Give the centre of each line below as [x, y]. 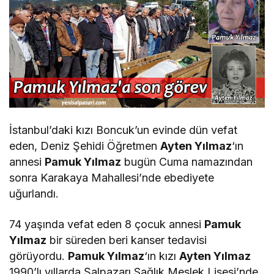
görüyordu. [39, 256]
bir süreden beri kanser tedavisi [127, 240]
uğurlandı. [34, 194]
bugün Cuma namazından [187, 162]
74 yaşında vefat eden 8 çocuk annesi [107, 224]
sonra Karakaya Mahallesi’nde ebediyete [112, 178]
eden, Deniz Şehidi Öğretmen [85, 146]
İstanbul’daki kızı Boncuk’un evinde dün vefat [124, 130]
